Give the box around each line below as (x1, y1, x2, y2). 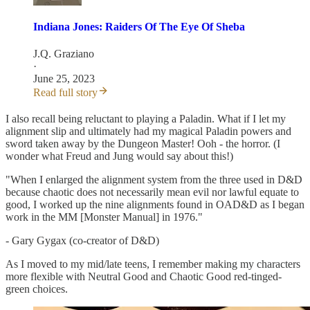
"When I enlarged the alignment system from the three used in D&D (6, 173, 302, 185)
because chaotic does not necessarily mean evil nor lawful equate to (6, 185, 299, 198)
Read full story (33, 86, 98, 98)
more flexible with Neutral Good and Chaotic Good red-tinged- (6, 270, 282, 282)
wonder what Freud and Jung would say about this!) (6, 149, 233, 162)
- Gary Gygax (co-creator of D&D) (6, 234, 159, 246)
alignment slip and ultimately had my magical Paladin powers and (6, 125, 291, 137)
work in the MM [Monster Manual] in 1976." (6, 210, 203, 223)
